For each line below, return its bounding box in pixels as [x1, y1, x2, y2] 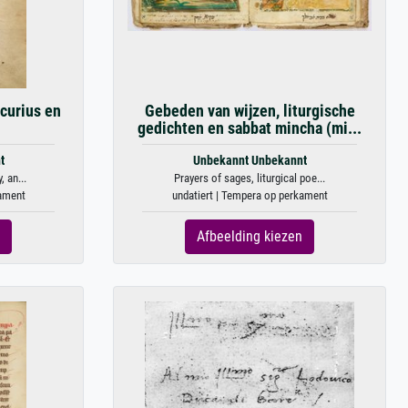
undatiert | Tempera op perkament [171, 189, 328, 202]
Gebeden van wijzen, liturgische [144, 102, 355, 120]
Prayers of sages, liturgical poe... [174, 171, 325, 185]
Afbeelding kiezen [197, 228, 302, 245]
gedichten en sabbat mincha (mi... [138, 119, 362, 138]
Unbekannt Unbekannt [192, 153, 307, 168]
